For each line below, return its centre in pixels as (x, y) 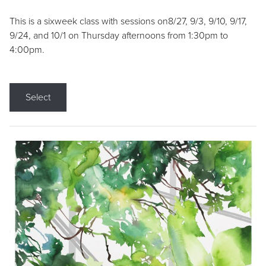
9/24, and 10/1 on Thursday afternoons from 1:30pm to (119, 35)
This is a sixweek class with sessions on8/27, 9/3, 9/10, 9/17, (128, 21)
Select (38, 97)
